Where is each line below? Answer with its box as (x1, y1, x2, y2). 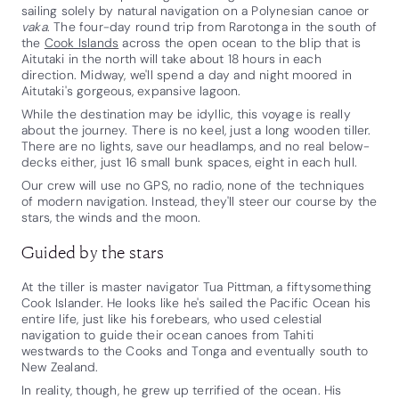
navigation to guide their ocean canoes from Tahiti (21, 326, 314, 343)
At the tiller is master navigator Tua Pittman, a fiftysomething (21, 278, 372, 295)
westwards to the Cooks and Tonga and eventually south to (21, 342, 369, 359)
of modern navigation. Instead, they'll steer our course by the (21, 192, 378, 209)
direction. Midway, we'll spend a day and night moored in (21, 66, 353, 83)
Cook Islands (44, 34, 119, 51)
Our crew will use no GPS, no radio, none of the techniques (21, 176, 365, 193)
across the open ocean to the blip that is (118, 34, 362, 51)
